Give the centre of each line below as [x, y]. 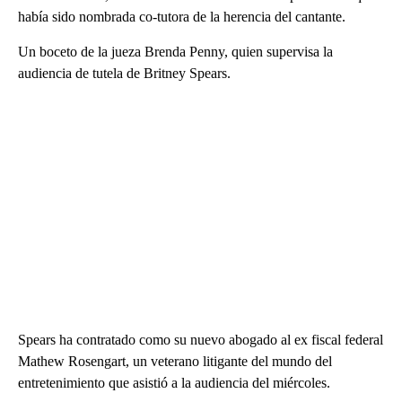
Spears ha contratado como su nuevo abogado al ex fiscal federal [201, 339]
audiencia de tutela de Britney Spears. [124, 73]
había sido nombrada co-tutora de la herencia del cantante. [182, 16]
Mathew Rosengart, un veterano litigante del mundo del [175, 361]
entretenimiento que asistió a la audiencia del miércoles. [174, 382]
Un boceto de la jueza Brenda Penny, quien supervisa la [175, 51]
